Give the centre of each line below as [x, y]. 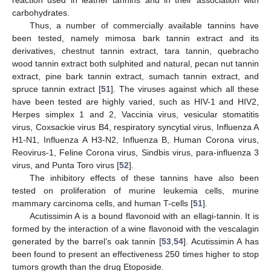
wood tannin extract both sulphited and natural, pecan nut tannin [135, 64]
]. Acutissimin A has [221, 242]
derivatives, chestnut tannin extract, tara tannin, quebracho [135, 51]
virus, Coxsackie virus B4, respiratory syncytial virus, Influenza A [135, 127]
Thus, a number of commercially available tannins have [144, 26]
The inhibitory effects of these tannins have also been [144, 178]
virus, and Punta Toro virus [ [66, 165]
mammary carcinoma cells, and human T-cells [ [103, 204]
